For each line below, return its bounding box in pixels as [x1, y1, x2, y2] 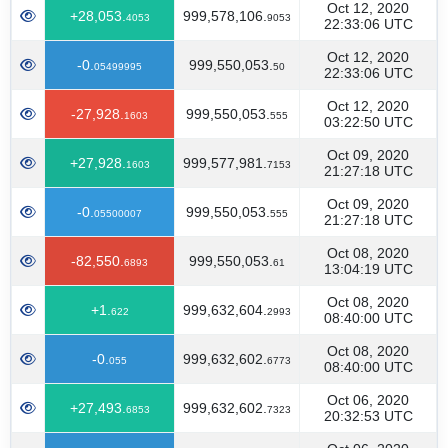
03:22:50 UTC [323, 114, 413, 130]
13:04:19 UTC [323, 261, 413, 277]
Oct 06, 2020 [327, 392, 409, 408]
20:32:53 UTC [323, 408, 413, 424]
